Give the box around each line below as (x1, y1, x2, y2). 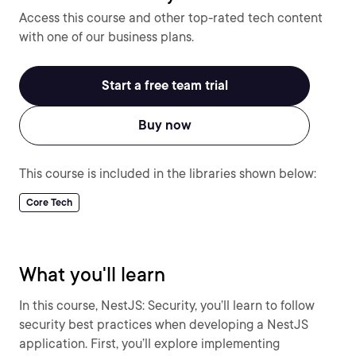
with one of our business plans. (19, 29, 194, 44)
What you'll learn (19, 263, 165, 286)
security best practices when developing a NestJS (19, 317, 308, 332)
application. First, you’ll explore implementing (19, 336, 280, 351)
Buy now (137, 118, 192, 133)
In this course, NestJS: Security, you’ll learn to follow (19, 298, 315, 313)
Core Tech (26, 196, 72, 208)
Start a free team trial (101, 78, 228, 93)
